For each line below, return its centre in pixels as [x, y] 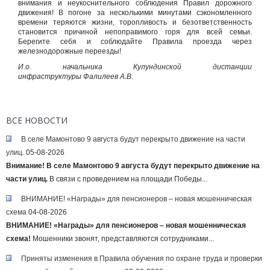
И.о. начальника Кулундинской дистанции [135, 67]
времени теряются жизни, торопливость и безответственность [135, 22]
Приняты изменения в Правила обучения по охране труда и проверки [142, 259]
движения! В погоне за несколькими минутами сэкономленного [135, 13]
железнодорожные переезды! [70, 51]
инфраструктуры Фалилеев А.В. [76, 77]
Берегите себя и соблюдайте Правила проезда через [135, 42]
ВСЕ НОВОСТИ [37, 120]
